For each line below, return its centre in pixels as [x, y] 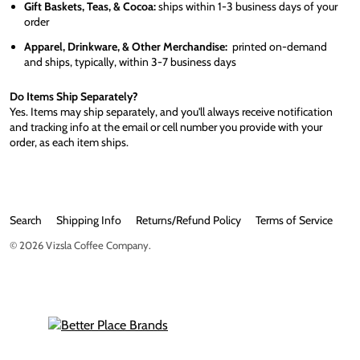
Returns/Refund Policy [188, 220]
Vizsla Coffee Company [97, 245]
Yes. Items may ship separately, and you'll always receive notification [171, 112]
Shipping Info [89, 220]
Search [26, 220]
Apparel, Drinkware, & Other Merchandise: [126, 47]
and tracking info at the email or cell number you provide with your [166, 127]
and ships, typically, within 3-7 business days [130, 62]
